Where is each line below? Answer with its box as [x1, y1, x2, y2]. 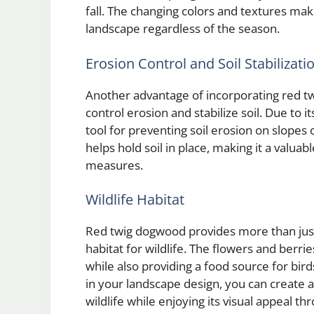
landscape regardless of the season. [86, 20, 280, 37]
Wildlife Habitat [86, 190, 184, 210]
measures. [86, 156, 143, 173]
